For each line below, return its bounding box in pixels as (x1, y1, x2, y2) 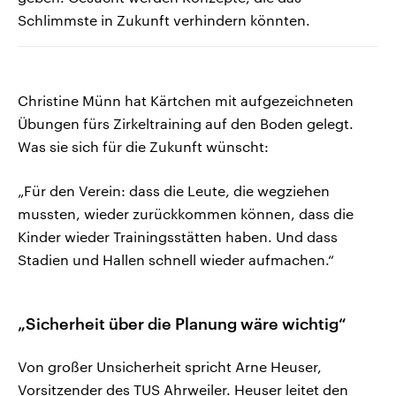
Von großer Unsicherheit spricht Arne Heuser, (18, 358, 322, 376)
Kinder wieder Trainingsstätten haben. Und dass (18, 228, 338, 246)
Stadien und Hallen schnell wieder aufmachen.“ (18, 251, 334, 269)
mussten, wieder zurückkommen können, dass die (18, 205, 354, 223)
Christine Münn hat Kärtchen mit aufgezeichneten (18, 92, 354, 110)
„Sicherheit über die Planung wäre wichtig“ (18, 314, 346, 334)
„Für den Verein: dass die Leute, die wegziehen (18, 182, 330, 200)
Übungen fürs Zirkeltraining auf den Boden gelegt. (18, 115, 354, 133)
